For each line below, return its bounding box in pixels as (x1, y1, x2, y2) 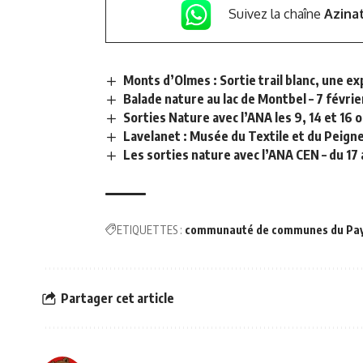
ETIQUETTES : (117, 223, 182, 237)
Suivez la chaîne (228, 5, 324, 22)
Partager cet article (61, 289, 174, 306)
